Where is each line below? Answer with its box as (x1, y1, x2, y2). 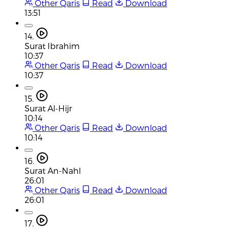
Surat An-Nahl (25, 165, 81, 175)
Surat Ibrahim (25, 40, 80, 51)
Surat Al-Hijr (25, 103, 72, 113)
